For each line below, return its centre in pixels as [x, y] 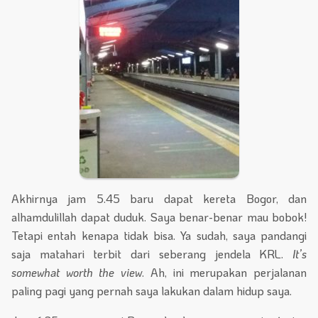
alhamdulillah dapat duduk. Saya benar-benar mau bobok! [159, 216]
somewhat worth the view [77, 272]
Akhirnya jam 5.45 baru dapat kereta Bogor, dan [159, 198]
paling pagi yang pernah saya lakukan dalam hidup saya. [152, 290]
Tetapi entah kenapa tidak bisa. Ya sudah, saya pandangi [159, 235]
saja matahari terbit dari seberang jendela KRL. [152, 253]
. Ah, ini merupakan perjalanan [225, 272]
